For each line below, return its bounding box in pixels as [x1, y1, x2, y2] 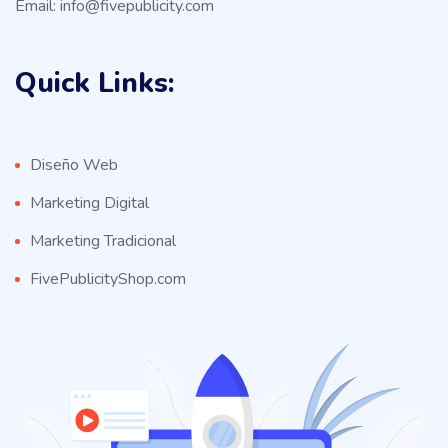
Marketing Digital [30, 192, 149, 215]
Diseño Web [30, 154, 118, 177]
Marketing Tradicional [30, 230, 176, 253]
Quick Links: [15, 64, 174, 103]
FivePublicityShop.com [30, 268, 186, 291]
